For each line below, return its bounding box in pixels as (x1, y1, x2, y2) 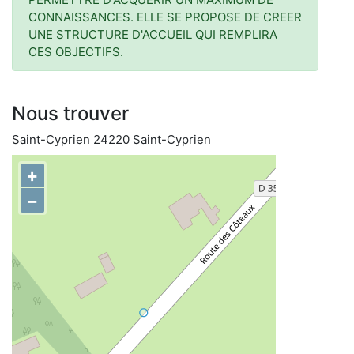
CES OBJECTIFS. (28, 44, 123, 59)
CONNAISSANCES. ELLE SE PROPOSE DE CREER (28, 9, 302, 24)
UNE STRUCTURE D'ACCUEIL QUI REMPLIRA (28, 27, 277, 42)
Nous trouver (12, 102, 129, 125)
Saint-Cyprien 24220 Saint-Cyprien (12, 132, 211, 147)
